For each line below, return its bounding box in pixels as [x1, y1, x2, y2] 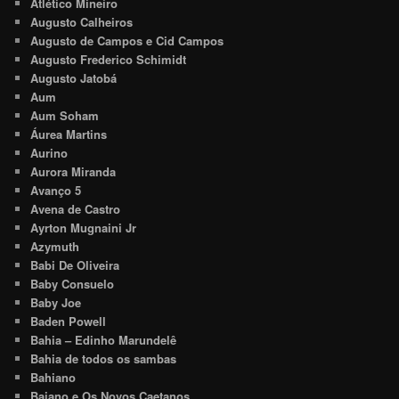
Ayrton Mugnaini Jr [30, 218, 137, 236]
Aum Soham [30, 106, 100, 124]
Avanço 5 [30, 181, 82, 199]
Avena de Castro [30, 199, 121, 217]
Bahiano [30, 368, 77, 386]
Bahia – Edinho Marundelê [30, 330, 177, 348]
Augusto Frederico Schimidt [30, 50, 187, 68]
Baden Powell [30, 312, 107, 330]
